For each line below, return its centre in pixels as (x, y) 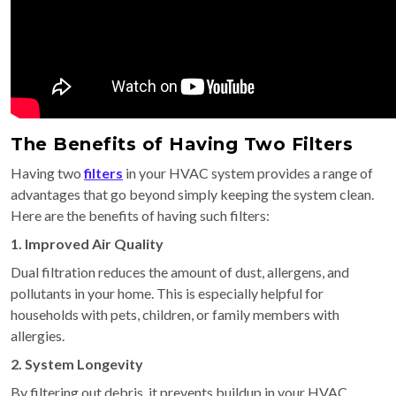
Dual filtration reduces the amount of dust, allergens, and (180, 271)
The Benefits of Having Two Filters (182, 144)
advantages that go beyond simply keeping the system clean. (192, 194)
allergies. (38, 335)
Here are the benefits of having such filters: (140, 215)
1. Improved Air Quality (87, 243)
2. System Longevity (77, 363)
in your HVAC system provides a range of (248, 172)
